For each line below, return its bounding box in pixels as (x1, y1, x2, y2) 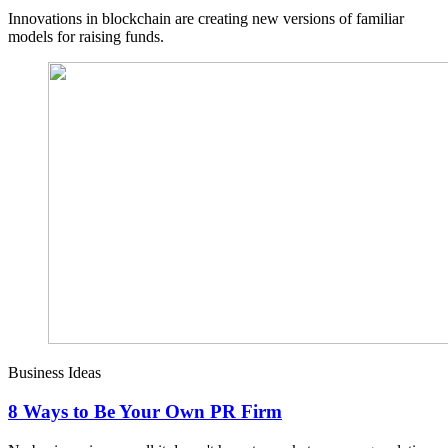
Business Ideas (8, 364, 101, 382)
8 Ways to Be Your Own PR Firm (8, 401, 282, 423)
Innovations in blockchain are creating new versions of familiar (8, 10, 404, 28)
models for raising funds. (8, 28, 164, 46)
